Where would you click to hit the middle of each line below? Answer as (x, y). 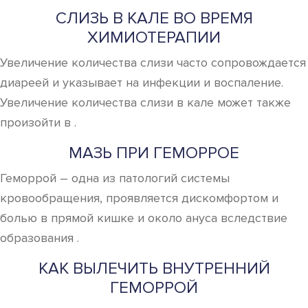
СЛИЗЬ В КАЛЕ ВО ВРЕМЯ (154, 18)
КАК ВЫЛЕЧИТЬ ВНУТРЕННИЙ (154, 268)
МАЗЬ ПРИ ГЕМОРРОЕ (154, 153)
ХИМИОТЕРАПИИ (154, 37)
